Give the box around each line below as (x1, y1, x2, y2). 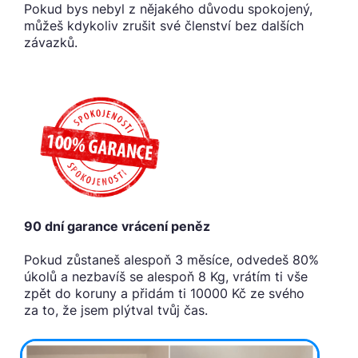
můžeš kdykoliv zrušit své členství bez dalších (24, 17, 304, 34)
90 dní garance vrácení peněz (24, 218, 210, 235)
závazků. (24, 34, 78, 50)
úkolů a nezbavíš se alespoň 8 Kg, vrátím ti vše (24, 268, 308, 285)
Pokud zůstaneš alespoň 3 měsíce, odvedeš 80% (24, 252, 319, 268)
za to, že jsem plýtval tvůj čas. (24, 302, 208, 319)
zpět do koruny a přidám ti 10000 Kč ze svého (24, 285, 304, 302)
